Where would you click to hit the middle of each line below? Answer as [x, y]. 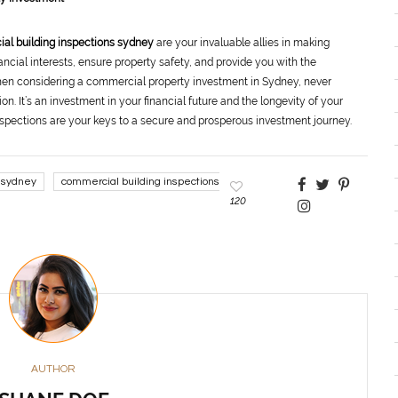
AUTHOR [53, 369]
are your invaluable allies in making [242, 43]
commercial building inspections [140, 182]
